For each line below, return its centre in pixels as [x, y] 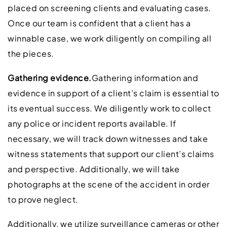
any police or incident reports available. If [92, 123]
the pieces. [31, 53]
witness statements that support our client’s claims [111, 154]
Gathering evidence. [50, 78]
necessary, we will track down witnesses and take [108, 138]
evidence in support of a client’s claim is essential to [113, 93]
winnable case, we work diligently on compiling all [109, 38]
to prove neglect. [43, 199]
